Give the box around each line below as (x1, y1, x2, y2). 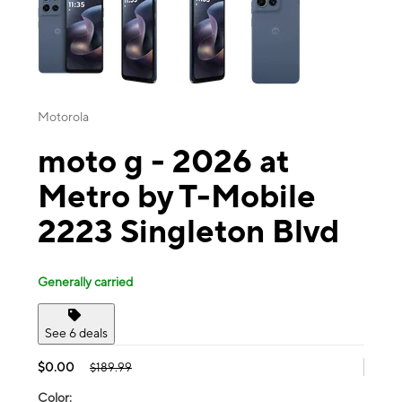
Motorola (38, 109, 89, 125)
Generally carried (38, 274, 133, 289)
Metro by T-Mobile (38, 177, 316, 215)
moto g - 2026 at (38, 142, 289, 180)
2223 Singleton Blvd (38, 212, 339, 250)
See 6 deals (45, 325, 108, 340)
